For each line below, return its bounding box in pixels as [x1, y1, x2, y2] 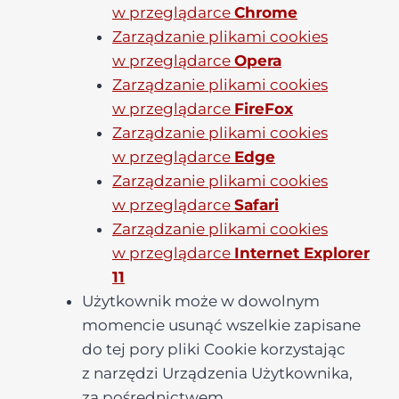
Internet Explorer [234, 244, 370, 262]
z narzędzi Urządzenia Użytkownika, [82, 364, 353, 382]
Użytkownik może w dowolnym [82, 292, 320, 310]
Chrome [234, 4, 297, 21]
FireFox [234, 100, 293, 118]
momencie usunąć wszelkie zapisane [82, 316, 361, 334]
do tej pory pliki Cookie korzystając [82, 340, 346, 358]
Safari [234, 196, 279, 214]
